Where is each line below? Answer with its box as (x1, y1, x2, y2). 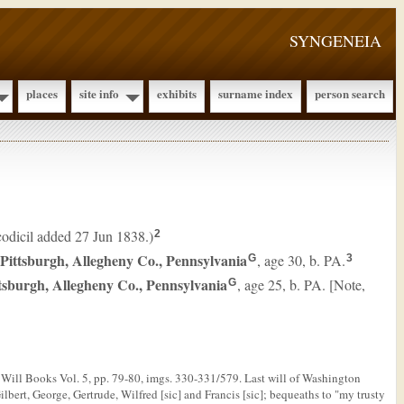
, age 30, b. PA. (257, 251, 345, 270)
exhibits (157, 85, 197, 102)
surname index (218, 85, 293, 102)
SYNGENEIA (289, 30, 381, 51)
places (26, 85, 58, 102)
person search (315, 85, 385, 102)
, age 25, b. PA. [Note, (237, 275, 365, 294)
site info (79, 85, 119, 102)
